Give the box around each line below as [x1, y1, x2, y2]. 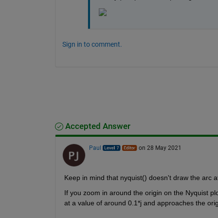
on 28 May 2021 [138, 144, 182, 151]
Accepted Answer [63, 121, 130, 131]
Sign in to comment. [62, 40, 122, 48]
